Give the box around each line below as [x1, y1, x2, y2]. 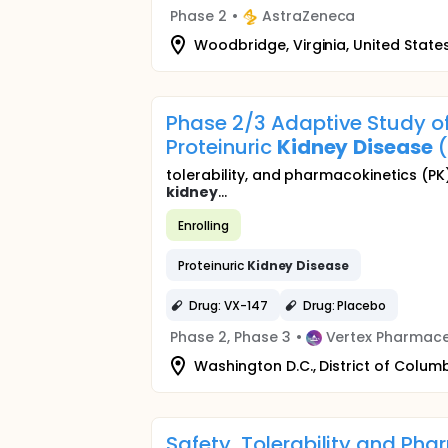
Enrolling [178, 216, 229, 234]
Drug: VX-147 [189, 296, 268, 314]
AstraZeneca [261, 6, 356, 26]
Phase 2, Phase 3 [170, 327, 291, 347]
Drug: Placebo [302, 296, 387, 314]
